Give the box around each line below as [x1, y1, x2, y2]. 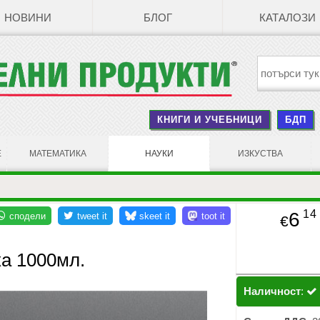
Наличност [244, 286, 301, 298]
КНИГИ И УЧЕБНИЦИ [157, 114, 262, 125]
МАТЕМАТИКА [29, 148, 86, 159]
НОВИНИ [4, 12, 51, 24]
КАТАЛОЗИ [259, 12, 316, 24]
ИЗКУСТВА [238, 148, 283, 159]
